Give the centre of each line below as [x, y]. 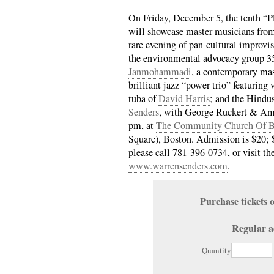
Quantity [216, 250]
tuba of [143, 98]
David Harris [184, 98]
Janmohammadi [160, 71]
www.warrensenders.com [178, 165]
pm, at [142, 125]
